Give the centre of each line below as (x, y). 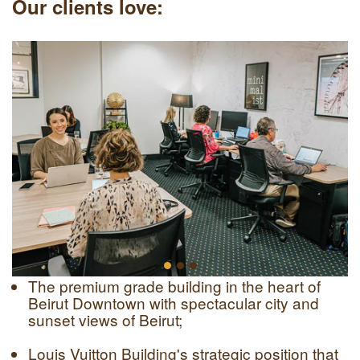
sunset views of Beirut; (105, 319)
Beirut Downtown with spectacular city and (174, 303)
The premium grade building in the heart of (174, 286)
